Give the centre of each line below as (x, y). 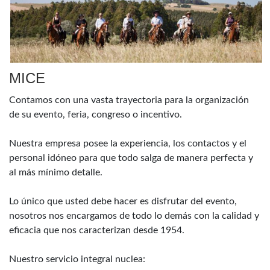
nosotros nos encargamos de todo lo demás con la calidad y (134, 216)
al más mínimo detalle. (56, 173)
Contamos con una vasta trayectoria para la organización (129, 100)
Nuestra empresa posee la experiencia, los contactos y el (128, 144)
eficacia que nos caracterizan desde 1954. (97, 231)
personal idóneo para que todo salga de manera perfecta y (131, 158)
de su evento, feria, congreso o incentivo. (96, 115)
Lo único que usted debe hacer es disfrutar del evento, (123, 202)
